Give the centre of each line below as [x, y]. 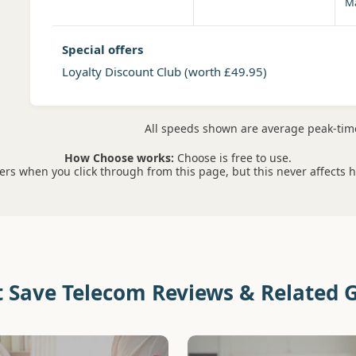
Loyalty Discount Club [123, 72]
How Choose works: [119, 158]
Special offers [102, 49]
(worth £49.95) [225, 72]
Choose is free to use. [233, 158]
